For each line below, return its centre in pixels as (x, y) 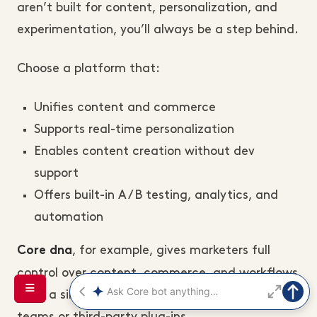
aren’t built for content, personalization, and (147, 7)
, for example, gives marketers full (171, 250)
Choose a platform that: (88, 68)
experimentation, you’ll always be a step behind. (158, 29)
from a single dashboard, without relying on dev (156, 295)
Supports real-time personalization (134, 129)
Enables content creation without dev (144, 151)
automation (69, 217)
